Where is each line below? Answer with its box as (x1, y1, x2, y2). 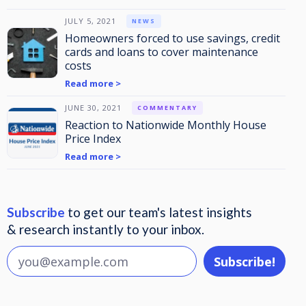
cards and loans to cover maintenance (65, 44, 258, 59)
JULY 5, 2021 (65, 16, 116, 26)
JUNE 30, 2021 (65, 102, 122, 113)
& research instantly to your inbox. (7, 221, 204, 237)
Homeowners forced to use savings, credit (65, 31, 280, 46)
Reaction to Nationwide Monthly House (65, 117, 266, 133)
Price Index (65, 131, 121, 146)
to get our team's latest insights (65, 204, 252, 220)
